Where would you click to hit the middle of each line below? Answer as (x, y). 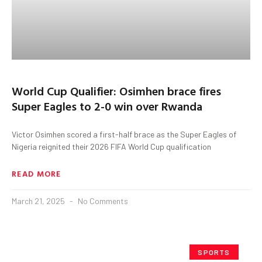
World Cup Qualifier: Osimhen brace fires (116, 90)
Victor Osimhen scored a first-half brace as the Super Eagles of (124, 134)
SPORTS (214, 252)
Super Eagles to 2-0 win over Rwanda (107, 106)
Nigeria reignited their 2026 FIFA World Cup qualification (111, 146)
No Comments (102, 201)
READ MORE (37, 173)
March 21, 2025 (39, 201)
